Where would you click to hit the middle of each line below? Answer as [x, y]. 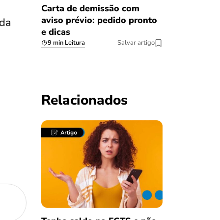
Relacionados [84, 100]
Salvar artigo [136, 43]
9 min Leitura [66, 43]
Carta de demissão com [90, 9]
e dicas [55, 32]
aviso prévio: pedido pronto [99, 20]
